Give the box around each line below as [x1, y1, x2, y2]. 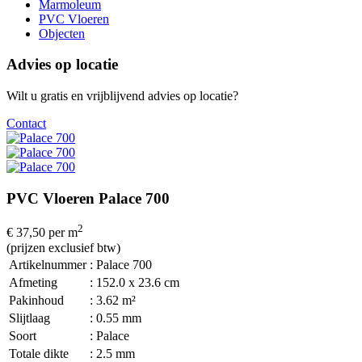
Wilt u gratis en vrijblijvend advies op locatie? [6, 88, 238, 103]
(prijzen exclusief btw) [6, 240, 120, 255]
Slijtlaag [9, 310, 50, 325]
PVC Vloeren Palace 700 [6, 189, 170, 207]
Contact [6, 116, 46, 130]
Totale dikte [9, 346, 69, 360]
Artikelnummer [9, 257, 86, 271]
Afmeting [9, 275, 57, 289]
